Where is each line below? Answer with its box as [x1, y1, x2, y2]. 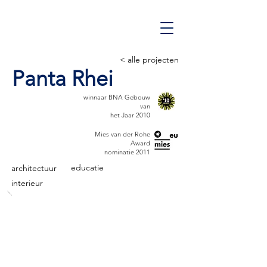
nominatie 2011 [104, 148, 150, 156]
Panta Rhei [12, 66, 113, 91]
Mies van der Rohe [95, 130, 150, 138]
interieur [11, 178, 43, 188]
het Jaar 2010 [110, 111, 150, 119]
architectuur [11, 163, 57, 173]
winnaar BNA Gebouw [83, 93, 150, 101]
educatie [71, 162, 104, 173]
